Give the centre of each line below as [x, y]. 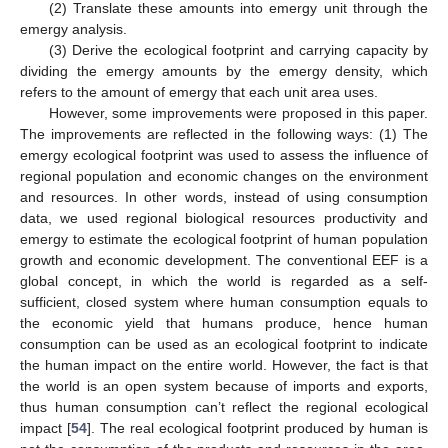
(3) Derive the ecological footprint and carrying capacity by [238, 50]
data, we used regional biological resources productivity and [224, 218]
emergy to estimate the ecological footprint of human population [224, 239]
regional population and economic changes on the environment [224, 176]
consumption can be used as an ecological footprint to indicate [224, 344]
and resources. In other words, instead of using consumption [224, 197]
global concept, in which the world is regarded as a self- [224, 281]
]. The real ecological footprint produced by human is [257, 428]
